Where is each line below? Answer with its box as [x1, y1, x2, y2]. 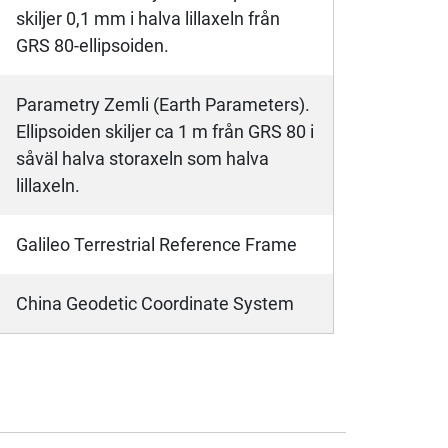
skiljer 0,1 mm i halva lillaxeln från [16, 8, 280, 30]
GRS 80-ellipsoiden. [16, 35, 169, 57]
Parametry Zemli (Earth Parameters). [16, 94, 310, 116]
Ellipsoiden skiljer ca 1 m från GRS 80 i [16, 121, 314, 143]
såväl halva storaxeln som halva [16, 148, 269, 170]
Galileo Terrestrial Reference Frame [16, 234, 297, 256]
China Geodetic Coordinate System [16, 293, 294, 315]
